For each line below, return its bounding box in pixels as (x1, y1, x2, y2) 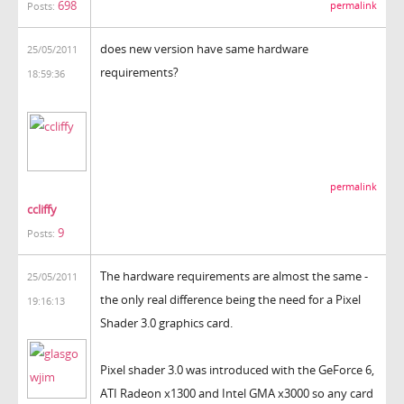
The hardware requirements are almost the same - (100, 267, 368, 284)
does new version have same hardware (100, 40, 308, 57)
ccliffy (27, 200, 57, 217)
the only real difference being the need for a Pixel (100, 290, 361, 308)
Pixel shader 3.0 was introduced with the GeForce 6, (100, 361, 374, 378)
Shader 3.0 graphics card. (100, 314, 233, 331)
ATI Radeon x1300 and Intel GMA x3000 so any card (100, 384, 373, 401)
